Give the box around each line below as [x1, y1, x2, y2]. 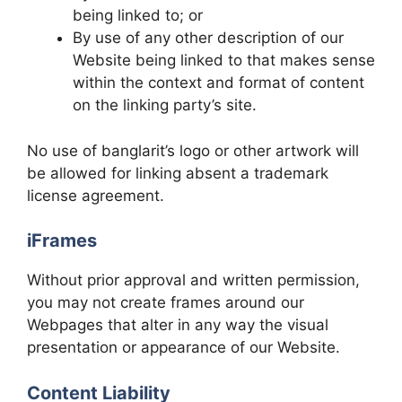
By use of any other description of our [73, 29, 344, 47]
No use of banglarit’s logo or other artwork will [27, 141, 359, 160]
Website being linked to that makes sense [73, 51, 375, 69]
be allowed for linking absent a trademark [27, 163, 328, 182]
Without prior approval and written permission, [27, 271, 360, 289]
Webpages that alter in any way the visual [27, 316, 328, 334]
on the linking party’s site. [73, 96, 257, 114]
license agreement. [27, 186, 164, 205]
